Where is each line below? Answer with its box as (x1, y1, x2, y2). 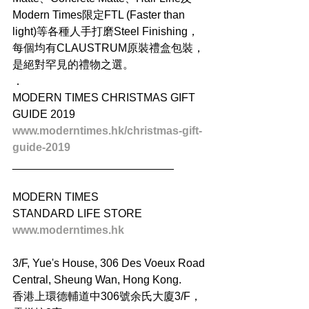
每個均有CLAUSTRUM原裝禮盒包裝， (12, 42, 204, 54)
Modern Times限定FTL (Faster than (12, 9, 188, 21)
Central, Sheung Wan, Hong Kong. (12, 274, 181, 286)
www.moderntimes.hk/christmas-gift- (12, 125, 202, 137)
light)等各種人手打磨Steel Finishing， (12, 26, 199, 38)
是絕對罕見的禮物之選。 (12, 59, 134, 71)
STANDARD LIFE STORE (12, 208, 142, 220)
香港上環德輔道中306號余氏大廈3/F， (12, 290, 201, 303)
